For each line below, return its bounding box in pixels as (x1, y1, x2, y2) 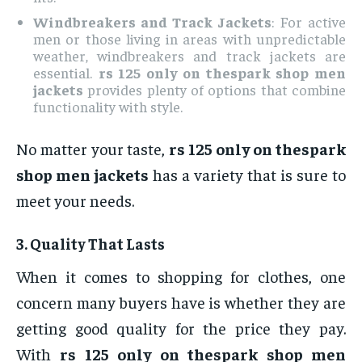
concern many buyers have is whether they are (16, 292, 346, 313)
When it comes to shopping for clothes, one (16, 266, 346, 287)
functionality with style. (33, 97, 183, 116)
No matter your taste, (16, 138, 169, 159)
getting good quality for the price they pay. (16, 318, 346, 339)
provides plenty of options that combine (83, 80, 346, 99)
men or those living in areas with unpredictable (33, 29, 346, 48)
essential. (33, 63, 99, 82)
